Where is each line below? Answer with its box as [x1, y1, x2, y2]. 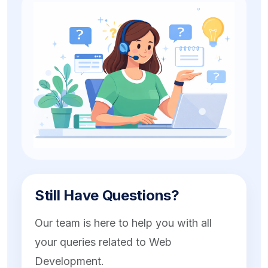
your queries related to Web [35, 236, 172, 249]
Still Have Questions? [35, 187, 179, 205]
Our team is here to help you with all [35, 217, 212, 230]
